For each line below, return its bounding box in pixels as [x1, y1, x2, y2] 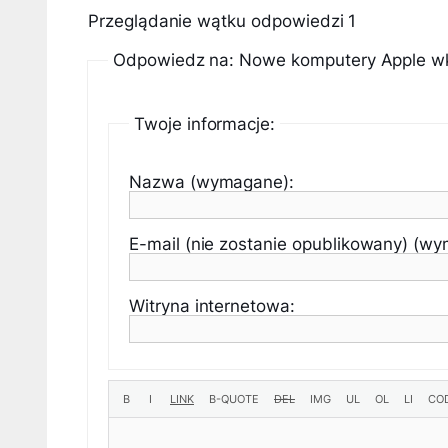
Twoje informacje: [134, 113, 276, 134]
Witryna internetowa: [129, 296, 295, 316]
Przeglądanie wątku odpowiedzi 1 [88, 11, 357, 31]
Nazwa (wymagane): [129, 172, 295, 192]
